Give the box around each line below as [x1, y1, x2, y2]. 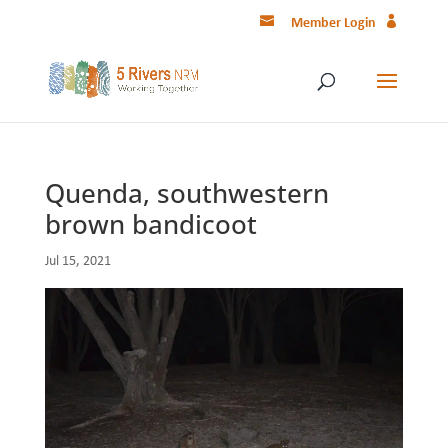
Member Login [291, 16, 377, 31]
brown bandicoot [44, 206, 257, 242]
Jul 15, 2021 [44, 254, 111, 269]
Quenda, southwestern [44, 175, 329, 211]
